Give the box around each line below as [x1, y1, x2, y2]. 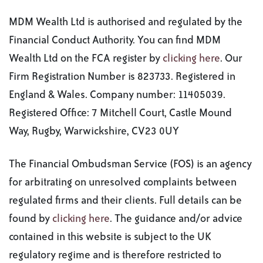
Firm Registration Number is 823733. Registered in [9, 71, 235, 82]
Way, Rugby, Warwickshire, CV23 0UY [9, 126, 179, 137]
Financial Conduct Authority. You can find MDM [9, 35, 221, 46]
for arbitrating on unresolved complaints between [9, 177, 237, 188]
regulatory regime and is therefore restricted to [9, 249, 221, 261]
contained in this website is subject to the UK [9, 231, 211, 242]
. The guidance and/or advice [110, 213, 242, 224]
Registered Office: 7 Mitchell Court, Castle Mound [9, 107, 232, 119]
